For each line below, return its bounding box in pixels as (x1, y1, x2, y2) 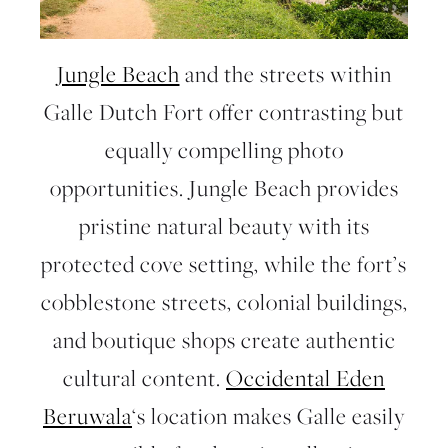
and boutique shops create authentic (52, 325, 396, 356)
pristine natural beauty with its (78, 211, 370, 242)
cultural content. (63, 363, 226, 394)
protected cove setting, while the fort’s (41, 249, 407, 280)
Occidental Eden (226, 363, 385, 394)
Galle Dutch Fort (44, 97, 204, 128)
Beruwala (43, 401, 132, 432)
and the (179, 59, 260, 90)
